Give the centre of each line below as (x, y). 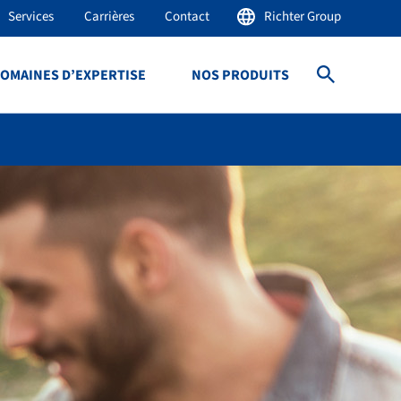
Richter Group (302, 17)
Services (31, 17)
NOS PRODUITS (240, 75)
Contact (187, 17)
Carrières (109, 17)
